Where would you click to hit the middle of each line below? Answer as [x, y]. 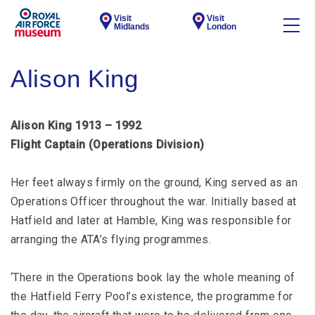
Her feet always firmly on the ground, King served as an [154, 182]
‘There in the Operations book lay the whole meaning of [153, 277]
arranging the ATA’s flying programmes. [111, 239]
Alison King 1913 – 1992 [76, 126]
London [222, 27]
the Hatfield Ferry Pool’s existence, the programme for [152, 296]
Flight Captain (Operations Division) [108, 144]
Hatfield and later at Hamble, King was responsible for [151, 220]
